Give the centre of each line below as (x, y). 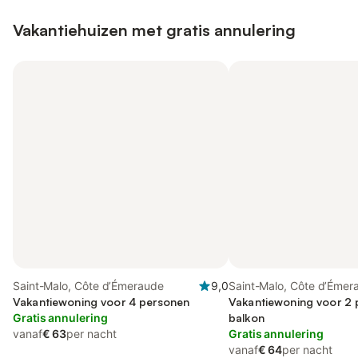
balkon (247, 318)
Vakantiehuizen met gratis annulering (154, 30)
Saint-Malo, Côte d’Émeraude (88, 286)
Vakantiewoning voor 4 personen (101, 302)
